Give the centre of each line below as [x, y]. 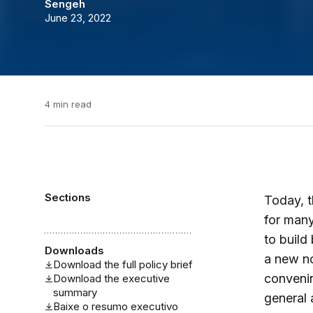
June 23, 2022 [78, 18]
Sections [67, 197]
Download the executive [111, 278]
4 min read [68, 104]
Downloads [74, 250]
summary [75, 292]
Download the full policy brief [123, 264]
